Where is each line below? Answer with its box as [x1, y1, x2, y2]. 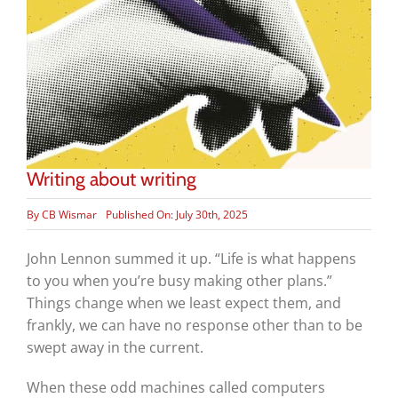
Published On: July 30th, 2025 [105, 206, 248, 222]
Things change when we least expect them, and [26, 293, 341, 314]
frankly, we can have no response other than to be [26, 315, 362, 336]
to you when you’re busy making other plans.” [26, 271, 332, 291]
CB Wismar [41, 206, 97, 222]
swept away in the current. [26, 338, 203, 358]
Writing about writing [26, 167, 196, 191]
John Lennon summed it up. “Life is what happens [26, 249, 356, 269]
